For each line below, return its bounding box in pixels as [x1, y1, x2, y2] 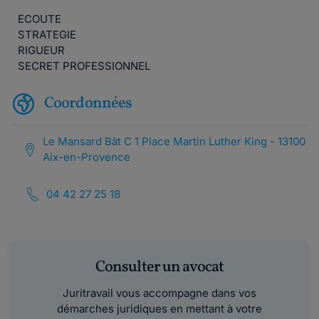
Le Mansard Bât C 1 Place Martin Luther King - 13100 [43, 135, 306, 148]
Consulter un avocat [95, 256, 224, 278]
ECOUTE [18, 12, 61, 26]
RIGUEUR [18, 43, 65, 57]
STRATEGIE [18, 28, 76, 41]
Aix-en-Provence [43, 150, 131, 164]
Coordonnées [44, 92, 132, 115]
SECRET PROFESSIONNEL [18, 59, 150, 73]
